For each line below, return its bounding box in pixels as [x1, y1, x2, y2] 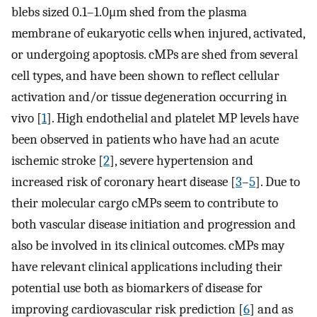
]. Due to [255, 173, 300, 190]
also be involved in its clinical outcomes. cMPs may [11, 237, 284, 253]
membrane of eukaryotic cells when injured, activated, [11, 25, 305, 41]
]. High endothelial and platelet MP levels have [47, 110, 299, 126]
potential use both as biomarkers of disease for [11, 279, 263, 296]
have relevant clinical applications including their [11, 258, 282, 275]
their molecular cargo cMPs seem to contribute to [11, 195, 278, 211]
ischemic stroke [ [11, 152, 103, 168]
